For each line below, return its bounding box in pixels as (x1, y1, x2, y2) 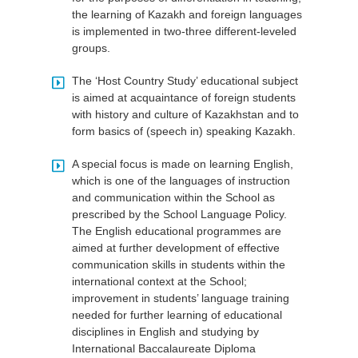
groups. (71, 42, 113, 55)
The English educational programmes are (71, 225, 281, 238)
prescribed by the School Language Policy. (71, 208, 290, 221)
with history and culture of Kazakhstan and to (71, 108, 299, 121)
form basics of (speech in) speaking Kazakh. (71, 125, 296, 138)
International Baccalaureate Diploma (71, 342, 256, 356)
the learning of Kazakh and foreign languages (71, 8, 302, 22)
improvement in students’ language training (71, 292, 289, 305)
